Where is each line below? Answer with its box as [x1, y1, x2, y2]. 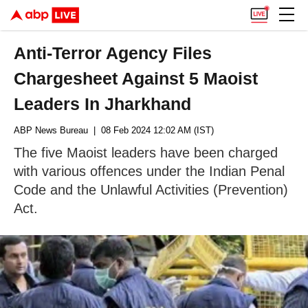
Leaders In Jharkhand [14, 94, 192, 113]
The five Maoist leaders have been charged [14, 145, 278, 160]
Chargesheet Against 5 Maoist [14, 69, 258, 88]
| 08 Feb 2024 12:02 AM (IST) [88, 125, 214, 135]
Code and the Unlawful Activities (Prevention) [14, 182, 288, 197]
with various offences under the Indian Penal [14, 164, 285, 179]
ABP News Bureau [14, 125, 88, 135]
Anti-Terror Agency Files [14, 43, 212, 63]
